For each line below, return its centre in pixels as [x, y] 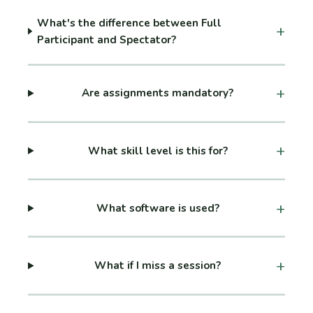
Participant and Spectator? [107, 39]
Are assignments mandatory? [158, 93]
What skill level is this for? [158, 151]
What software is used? [158, 209]
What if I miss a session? [158, 266]
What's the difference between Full [130, 23]
